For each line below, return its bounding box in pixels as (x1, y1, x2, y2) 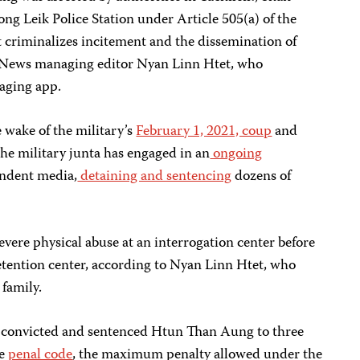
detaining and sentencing (77, 165, 232, 189)
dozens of (231, 165, 292, 189)
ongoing (210, 142, 263, 166)
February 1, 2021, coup (136, 120, 272, 144)
